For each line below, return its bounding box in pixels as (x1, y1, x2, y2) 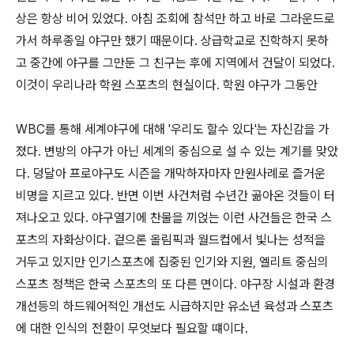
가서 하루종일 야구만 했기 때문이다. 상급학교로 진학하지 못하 (16, 33, 329, 49)
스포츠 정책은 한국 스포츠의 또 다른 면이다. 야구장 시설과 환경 (16, 277, 335, 292)
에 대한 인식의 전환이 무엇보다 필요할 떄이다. (16, 321, 248, 337)
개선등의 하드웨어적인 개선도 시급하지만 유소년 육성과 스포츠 (16, 299, 333, 314)
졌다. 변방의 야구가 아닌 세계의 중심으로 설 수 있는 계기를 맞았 (16, 144, 338, 160)
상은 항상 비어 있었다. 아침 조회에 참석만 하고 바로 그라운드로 (16, 11, 335, 27)
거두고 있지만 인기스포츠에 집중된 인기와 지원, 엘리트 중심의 (16, 254, 329, 270)
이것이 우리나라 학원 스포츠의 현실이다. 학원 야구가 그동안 (16, 77, 327, 93)
